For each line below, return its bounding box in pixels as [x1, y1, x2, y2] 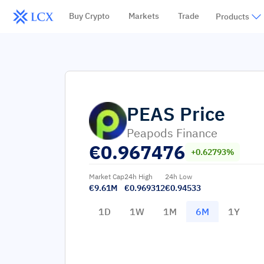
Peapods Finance [127, 125, 217, 141]
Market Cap [89, 172, 124, 181]
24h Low [165, 172, 192, 181]
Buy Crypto [68, 11, 110, 21]
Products [215, 11, 249, 22]
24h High [124, 172, 153, 181]
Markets [128, 11, 159, 21]
